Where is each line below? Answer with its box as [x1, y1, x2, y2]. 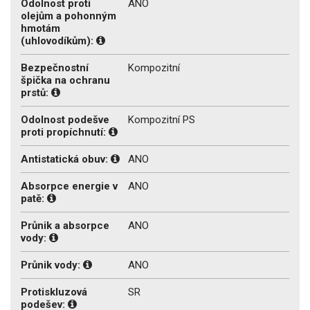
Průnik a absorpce [21, 219, 109, 232]
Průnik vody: [21, 258, 83, 271]
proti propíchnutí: [21, 125, 109, 138]
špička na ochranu [21, 73, 110, 86]
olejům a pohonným [21, 9, 116, 22]
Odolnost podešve [21, 113, 109, 126]
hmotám [21, 21, 60, 35]
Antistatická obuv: [21, 152, 111, 165]
